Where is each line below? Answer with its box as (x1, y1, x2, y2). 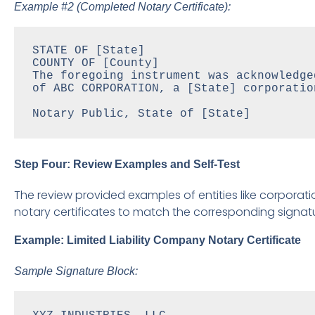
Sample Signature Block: (14, 265, 138, 278)
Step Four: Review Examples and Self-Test (14, 158, 240, 171)
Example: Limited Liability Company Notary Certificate (14, 234, 301, 247)
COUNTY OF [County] (32, 57, 159, 70)
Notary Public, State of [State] (32, 108, 250, 121)
